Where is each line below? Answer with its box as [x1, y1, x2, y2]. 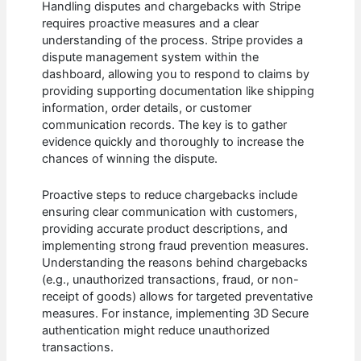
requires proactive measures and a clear [42, 16, 259, 31]
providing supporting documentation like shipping [42, 84, 315, 99]
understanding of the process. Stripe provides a [42, 33, 304, 48]
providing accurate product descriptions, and [42, 221, 288, 236]
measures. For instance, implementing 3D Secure [42, 305, 309, 321]
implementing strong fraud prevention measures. [42, 238, 309, 253]
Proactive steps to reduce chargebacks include [42, 187, 298, 202]
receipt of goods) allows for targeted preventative [42, 288, 313, 304]
